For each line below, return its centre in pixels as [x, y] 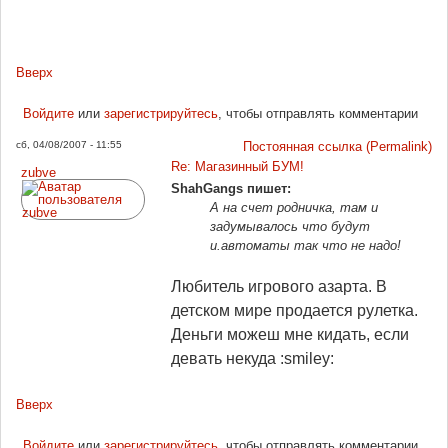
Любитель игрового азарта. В [279, 286]
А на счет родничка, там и [294, 207]
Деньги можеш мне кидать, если [290, 334]
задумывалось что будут [290, 226]
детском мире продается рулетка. [294, 310]
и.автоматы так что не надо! [305, 245]
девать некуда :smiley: [252, 358]
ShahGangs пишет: [231, 188]
